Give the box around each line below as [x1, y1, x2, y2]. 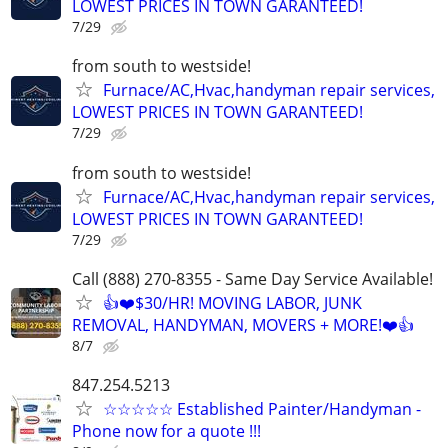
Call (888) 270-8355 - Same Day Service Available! [72, 267, 433, 290]
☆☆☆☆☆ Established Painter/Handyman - [103, 397, 421, 420]
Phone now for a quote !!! [72, 419, 261, 442]
